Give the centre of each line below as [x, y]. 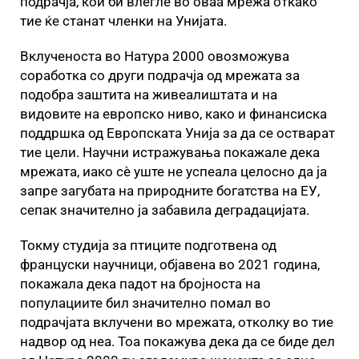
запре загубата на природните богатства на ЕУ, [170, 191]
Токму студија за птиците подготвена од [148, 245]
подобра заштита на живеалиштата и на [149, 95]
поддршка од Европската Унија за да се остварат [177, 133]
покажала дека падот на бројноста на [140, 284]
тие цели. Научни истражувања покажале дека [170, 152]
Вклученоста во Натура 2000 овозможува [155, 56]
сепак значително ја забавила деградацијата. [165, 210]
